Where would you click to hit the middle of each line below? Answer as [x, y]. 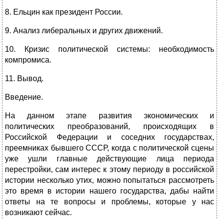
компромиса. [28, 60]
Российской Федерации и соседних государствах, [109, 137]
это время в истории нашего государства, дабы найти [109, 191]
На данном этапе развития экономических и [109, 116]
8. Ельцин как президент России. [64, 12]
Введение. [24, 97]
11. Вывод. [24, 79]
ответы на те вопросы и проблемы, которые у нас [109, 202]
